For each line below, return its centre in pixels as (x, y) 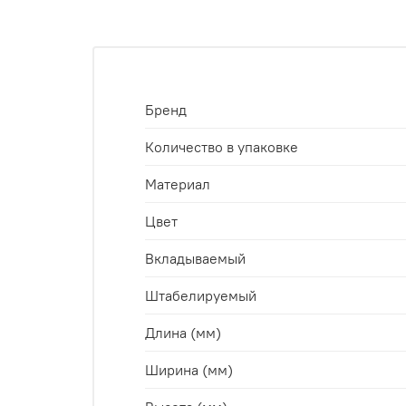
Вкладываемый (195, 258)
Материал (178, 184)
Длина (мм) (183, 332)
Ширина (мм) (189, 369)
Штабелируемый (201, 295)
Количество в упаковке (222, 146)
